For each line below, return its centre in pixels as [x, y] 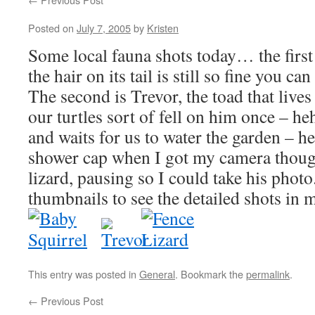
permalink [268, 274]
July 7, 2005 [104, 28]
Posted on [51, 28]
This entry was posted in [84, 274]
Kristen [163, 28]
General [157, 274]
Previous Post [71, 301]
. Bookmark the [211, 274]
